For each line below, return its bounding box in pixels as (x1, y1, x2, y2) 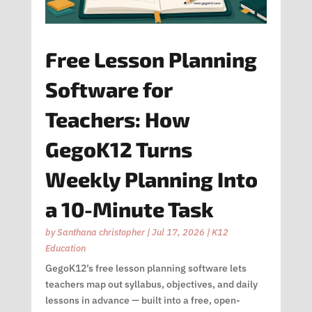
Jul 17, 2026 (151, 226, 205, 238)
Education (45, 242, 86, 254)
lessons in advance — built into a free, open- (45, 293, 240, 306)
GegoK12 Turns (45, 136, 192, 162)
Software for (45, 76, 172, 102)
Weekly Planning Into (45, 166, 258, 192)
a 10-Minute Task (45, 196, 214, 221)
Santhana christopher (56, 226, 145, 238)
